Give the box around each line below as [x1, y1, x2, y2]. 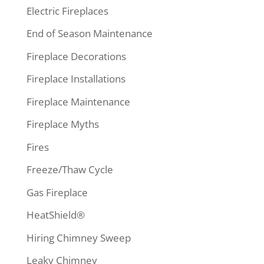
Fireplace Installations [26, 72, 126, 85]
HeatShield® [26, 208, 85, 222]
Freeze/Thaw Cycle [26, 163, 113, 176]
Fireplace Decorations [26, 49, 126, 63]
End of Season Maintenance [26, 27, 153, 40]
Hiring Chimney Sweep [26, 230, 131, 245]
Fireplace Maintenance [26, 94, 130, 108]
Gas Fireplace [26, 185, 88, 199]
